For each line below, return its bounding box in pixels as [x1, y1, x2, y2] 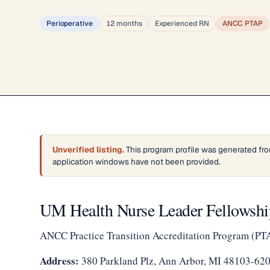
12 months [105, 19, 142, 28]
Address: [39, 253, 79, 268]
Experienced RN [155, 19, 209, 28]
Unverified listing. [52, 144, 124, 155]
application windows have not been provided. [52, 156, 221, 167]
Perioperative [46, 19, 93, 28]
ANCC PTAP [222, 19, 263, 28]
